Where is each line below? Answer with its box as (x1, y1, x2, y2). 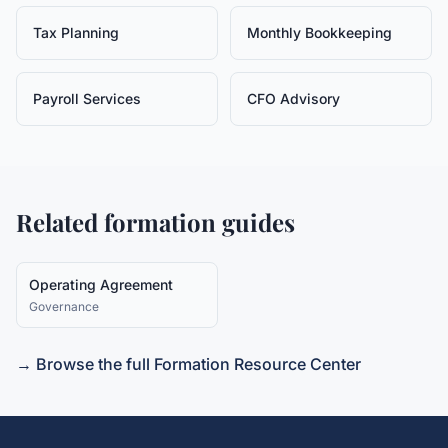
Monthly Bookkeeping (247, 24, 392, 41)
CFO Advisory (247, 90, 340, 107)
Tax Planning (33, 24, 119, 41)
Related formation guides (16, 206, 295, 238)
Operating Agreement (29, 276, 173, 293)
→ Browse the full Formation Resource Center (16, 354, 361, 374)
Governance (29, 299, 99, 314)
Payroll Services (33, 90, 141, 107)
